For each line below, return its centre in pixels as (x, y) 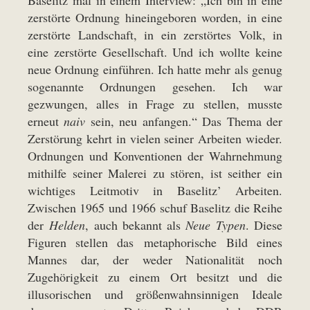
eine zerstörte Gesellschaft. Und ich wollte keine (155, 52)
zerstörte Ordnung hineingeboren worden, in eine (155, 17)
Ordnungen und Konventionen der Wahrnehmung (155, 156)
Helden (67, 225)
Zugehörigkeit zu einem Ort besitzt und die (155, 277)
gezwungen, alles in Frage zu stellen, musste (155, 104)
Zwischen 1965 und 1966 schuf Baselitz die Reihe (155, 208)
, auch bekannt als (136, 225)
